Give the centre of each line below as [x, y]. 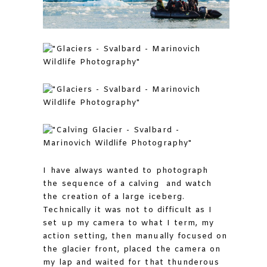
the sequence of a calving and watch [128, 184]
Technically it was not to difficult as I [128, 210]
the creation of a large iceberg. [114, 197]
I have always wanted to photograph [125, 170]
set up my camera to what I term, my [129, 223]
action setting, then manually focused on [135, 236]
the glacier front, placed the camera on [132, 249]
